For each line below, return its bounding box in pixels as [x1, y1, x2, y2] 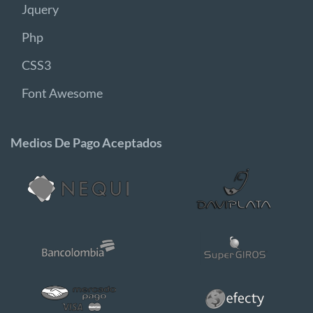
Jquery [22, 1, 59, 17]
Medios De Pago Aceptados [10, 135, 162, 151]
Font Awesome [22, 85, 103, 101]
